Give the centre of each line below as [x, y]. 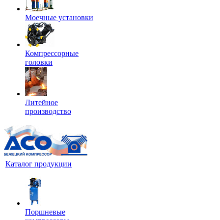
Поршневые [45, 212]
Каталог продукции [39, 164]
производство [48, 111]
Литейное [41, 102]
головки [39, 62]
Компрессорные [52, 53]
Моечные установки [59, 17]
